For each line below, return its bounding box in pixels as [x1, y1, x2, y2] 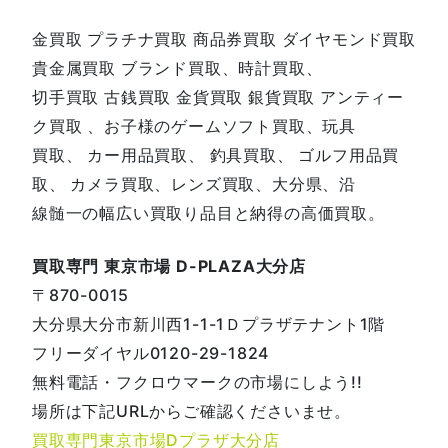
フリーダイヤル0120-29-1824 [32, 342, 270, 363]
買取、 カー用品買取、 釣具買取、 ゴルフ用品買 [32, 144, 400, 165]
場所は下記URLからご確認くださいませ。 [32, 400, 351, 421]
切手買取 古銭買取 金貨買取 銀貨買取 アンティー [32, 86, 404, 107]
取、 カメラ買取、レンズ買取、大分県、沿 [32, 173, 356, 194]
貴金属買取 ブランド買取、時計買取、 [32, 57, 323, 78]
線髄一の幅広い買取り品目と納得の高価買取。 [32, 202, 385, 223]
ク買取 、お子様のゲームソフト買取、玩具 [32, 115, 356, 136]
